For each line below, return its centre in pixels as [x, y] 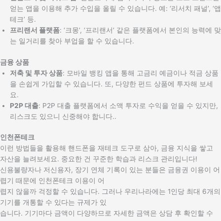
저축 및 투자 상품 [36, 73]
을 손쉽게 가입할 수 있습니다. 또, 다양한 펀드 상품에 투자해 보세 [111, 84]
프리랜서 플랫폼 [35, 30]
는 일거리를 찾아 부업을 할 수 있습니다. [72, 41]
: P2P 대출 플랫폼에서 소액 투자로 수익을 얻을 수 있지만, [128, 105]
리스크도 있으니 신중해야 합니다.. [63, 116]
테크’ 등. [23, 19]
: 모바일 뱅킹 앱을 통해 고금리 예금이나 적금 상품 [141, 73]
